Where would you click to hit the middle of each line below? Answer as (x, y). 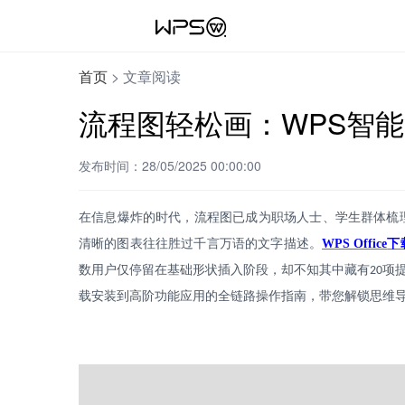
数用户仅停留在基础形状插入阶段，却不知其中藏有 (225, 270)
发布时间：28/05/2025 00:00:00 (170, 165)
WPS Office (355, 244)
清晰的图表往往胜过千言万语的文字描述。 (201, 244)
